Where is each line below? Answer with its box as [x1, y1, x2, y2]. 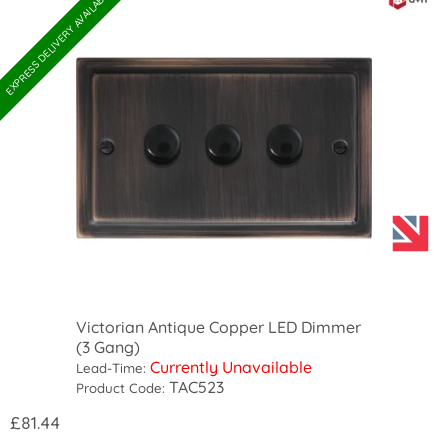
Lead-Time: [76, 359, 147, 376]
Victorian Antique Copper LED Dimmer [76, 316, 362, 337]
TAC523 [165, 376, 225, 397]
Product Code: [76, 379, 166, 396]
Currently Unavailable [150, 356, 313, 377]
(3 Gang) [76, 336, 141, 357]
